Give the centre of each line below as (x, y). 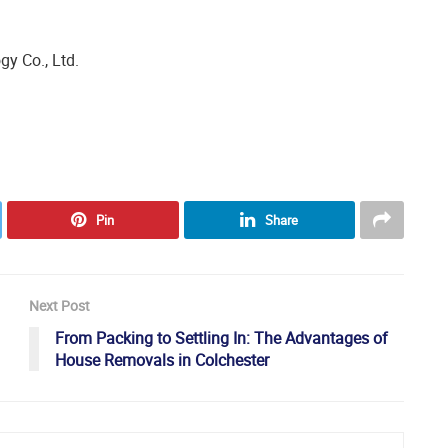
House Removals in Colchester (162, 360)
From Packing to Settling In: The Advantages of (221, 338)
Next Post (59, 306)
